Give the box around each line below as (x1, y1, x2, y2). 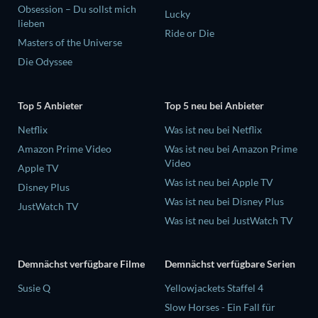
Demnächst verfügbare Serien (165, 258, 295, 270)
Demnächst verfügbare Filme (18, 258, 145, 270)
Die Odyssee (18, 55, 72, 67)
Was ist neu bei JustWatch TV (165, 214, 293, 226)
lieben (18, 16, 45, 29)
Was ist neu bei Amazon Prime (165, 142, 297, 155)
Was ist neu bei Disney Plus (165, 194, 284, 207)
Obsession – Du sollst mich (18, 2, 136, 15)
